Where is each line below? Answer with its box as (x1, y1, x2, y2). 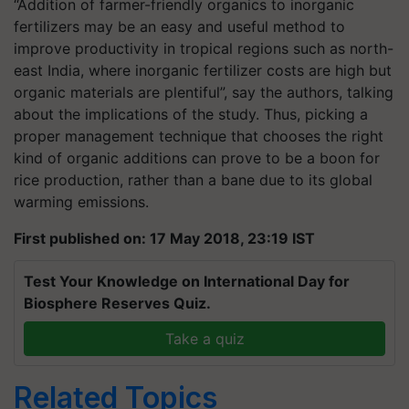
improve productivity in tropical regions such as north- (14, 38, 393, 58)
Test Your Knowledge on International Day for (24, 271, 350, 290)
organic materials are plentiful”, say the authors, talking (14, 82, 393, 101)
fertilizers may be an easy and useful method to (14, 16, 345, 36)
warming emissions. (14, 192, 149, 211)
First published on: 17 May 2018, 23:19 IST (14, 228, 315, 247)
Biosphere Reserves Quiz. (24, 293, 211, 312)
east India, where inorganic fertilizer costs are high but (14, 60, 392, 79)
